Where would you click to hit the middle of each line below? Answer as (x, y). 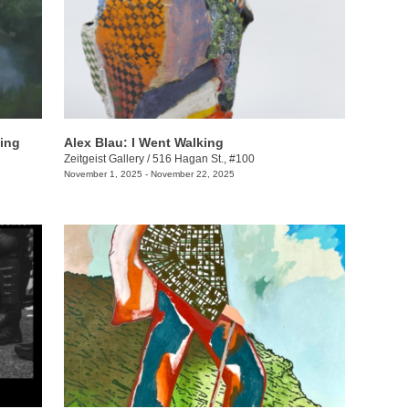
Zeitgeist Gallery (104, 158)
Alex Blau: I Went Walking (143, 142)
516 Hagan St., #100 (203, 158)
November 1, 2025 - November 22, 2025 (149, 173)
